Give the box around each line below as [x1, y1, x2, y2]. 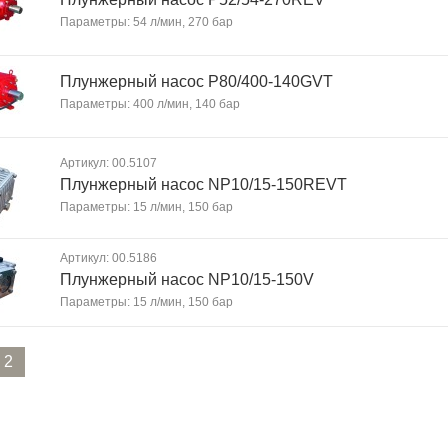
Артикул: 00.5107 [60, 156, 157, 170]
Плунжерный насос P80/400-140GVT [60, 73, 333, 90]
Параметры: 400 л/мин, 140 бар [60, 97, 240, 111]
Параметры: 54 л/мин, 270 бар [60, 15, 233, 29]
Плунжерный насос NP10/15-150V [60, 271, 314, 288]
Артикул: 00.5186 [60, 251, 157, 265]
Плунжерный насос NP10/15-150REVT [60, 176, 347, 193]
